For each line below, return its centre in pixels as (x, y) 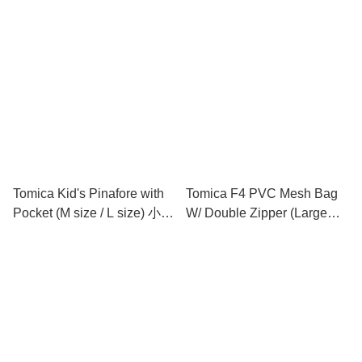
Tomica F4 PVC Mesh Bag (262, 194)
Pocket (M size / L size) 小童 (93, 213)
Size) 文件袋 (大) (234, 232)
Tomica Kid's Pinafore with (88, 194)
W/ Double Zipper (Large (257, 213)
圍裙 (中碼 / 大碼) (62, 232)
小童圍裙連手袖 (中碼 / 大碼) (267, 11)
